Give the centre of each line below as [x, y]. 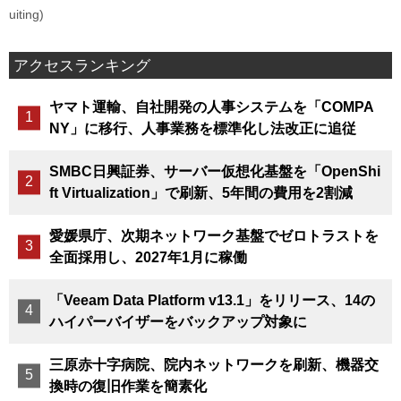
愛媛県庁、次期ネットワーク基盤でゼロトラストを [213, 235]
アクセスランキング [82, 66]
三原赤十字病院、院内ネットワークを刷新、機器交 [213, 364]
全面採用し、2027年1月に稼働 [148, 257]
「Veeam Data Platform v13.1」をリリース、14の [212, 300]
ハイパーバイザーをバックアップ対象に [178, 321]
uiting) [26, 14]
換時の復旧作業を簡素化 [128, 386]
